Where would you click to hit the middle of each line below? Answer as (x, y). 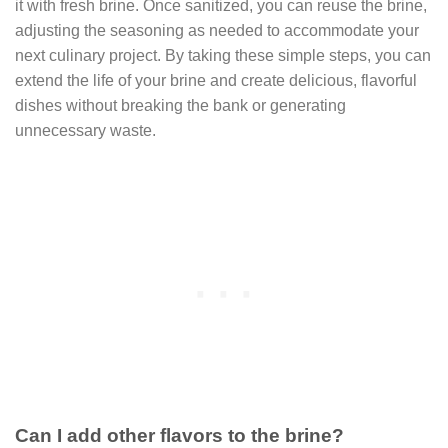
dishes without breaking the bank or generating (180, 105)
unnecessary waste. (85, 130)
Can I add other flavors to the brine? (179, 435)
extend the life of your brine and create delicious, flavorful (216, 80)
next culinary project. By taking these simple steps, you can (223, 55)
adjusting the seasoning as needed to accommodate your (217, 30)
